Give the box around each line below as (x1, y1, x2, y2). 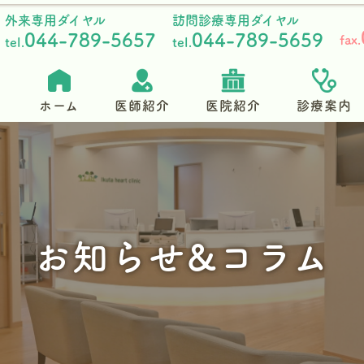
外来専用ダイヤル (5, 13, 106, 27)
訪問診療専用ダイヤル (172, 13, 299, 27)
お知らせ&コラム (33, 238, 331, 275)
